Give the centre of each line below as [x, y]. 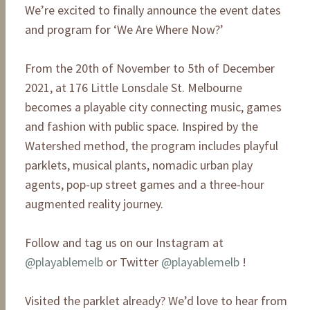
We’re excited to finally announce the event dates [153, 10]
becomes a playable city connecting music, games [153, 107]
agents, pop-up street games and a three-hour [145, 184]
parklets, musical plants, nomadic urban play [139, 165]
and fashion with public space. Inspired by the [142, 126]
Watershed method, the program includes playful [152, 145]
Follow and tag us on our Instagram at [124, 242]
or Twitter [132, 262]
